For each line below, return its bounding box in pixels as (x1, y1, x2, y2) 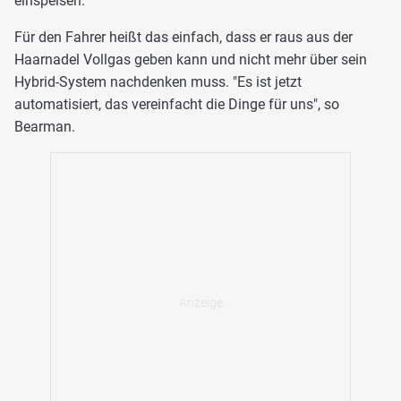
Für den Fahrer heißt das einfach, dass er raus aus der (14, 28, 353, 46)
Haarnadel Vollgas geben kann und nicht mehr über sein (14, 50, 367, 68)
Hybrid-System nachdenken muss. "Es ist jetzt (14, 73, 302, 90)
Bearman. (14, 117, 75, 135)
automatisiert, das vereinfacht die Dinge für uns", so (14, 95, 339, 113)
